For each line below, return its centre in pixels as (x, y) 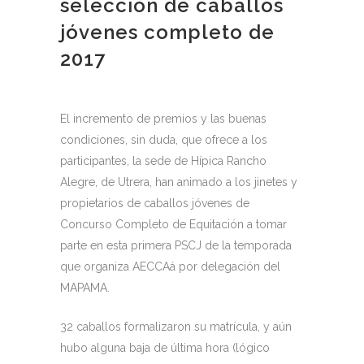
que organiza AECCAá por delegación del (170, 267)
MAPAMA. (85, 288)
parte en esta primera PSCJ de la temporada (176, 246)
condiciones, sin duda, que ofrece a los (164, 140)
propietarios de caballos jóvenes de (155, 204)
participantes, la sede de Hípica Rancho (163, 161)
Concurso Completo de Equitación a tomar (173, 225)
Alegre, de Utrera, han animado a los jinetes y (179, 182)
